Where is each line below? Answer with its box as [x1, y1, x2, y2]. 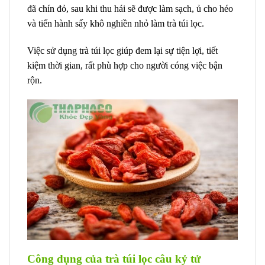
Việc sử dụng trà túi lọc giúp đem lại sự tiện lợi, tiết [27, 45, 218, 56]
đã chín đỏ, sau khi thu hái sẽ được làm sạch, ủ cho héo [27, 3, 233, 14]
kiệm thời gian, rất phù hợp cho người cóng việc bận [27, 60, 222, 70]
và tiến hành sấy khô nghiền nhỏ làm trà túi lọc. [27, 18, 204, 28]
